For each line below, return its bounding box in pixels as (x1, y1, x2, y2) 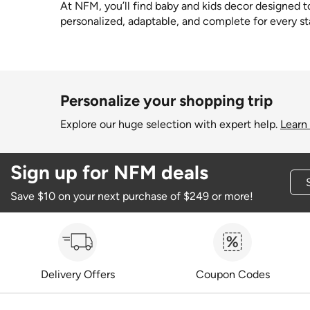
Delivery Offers (40, 267, 115, 281)
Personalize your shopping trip (60, 91, 273, 111)
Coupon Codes (195, 267, 270, 281)
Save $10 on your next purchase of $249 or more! (10, 190, 253, 203)
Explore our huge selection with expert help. (60, 117, 280, 131)
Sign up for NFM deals (10, 160, 208, 184)
